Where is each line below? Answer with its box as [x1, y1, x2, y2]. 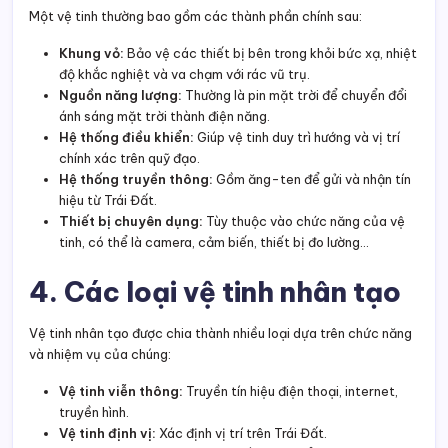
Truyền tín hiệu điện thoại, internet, [183, 383, 398, 400]
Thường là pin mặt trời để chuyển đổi [182, 87, 407, 104]
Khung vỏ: [59, 45, 124, 62]
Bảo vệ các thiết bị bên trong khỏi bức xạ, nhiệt [124, 45, 417, 62]
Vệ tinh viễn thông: [59, 383, 183, 400]
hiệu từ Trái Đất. [59, 192, 157, 209]
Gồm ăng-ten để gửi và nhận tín [213, 171, 411, 188]
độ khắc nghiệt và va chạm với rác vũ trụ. [59, 66, 310, 83]
